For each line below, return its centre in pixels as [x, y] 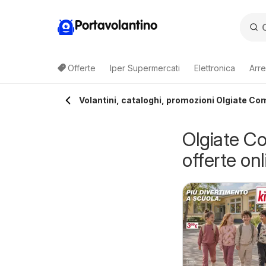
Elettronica [215, 68]
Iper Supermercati [145, 68]
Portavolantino [116, 26]
